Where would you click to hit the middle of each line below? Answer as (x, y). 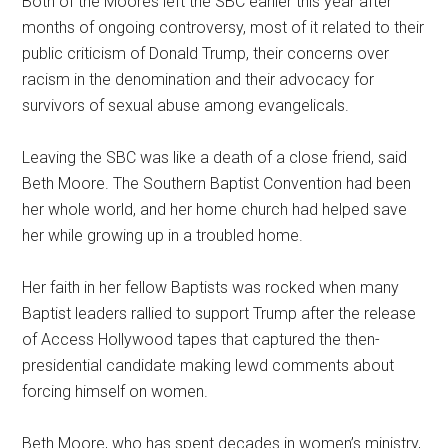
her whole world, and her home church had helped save (215, 209)
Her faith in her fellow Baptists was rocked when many (211, 287)
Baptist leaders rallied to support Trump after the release (219, 313)
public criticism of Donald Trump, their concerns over (206, 53)
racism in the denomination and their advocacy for (198, 79)
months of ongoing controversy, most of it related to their (223, 27)
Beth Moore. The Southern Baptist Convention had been (217, 183)
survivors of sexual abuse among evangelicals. (186, 105)
